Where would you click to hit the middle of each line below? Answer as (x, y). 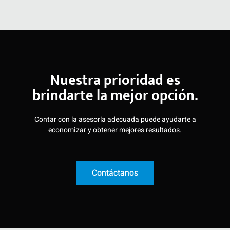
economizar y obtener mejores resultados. (115, 130)
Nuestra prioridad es (115, 80)
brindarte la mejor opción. (115, 95)
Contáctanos (115, 173)
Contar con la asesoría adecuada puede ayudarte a (115, 119)
